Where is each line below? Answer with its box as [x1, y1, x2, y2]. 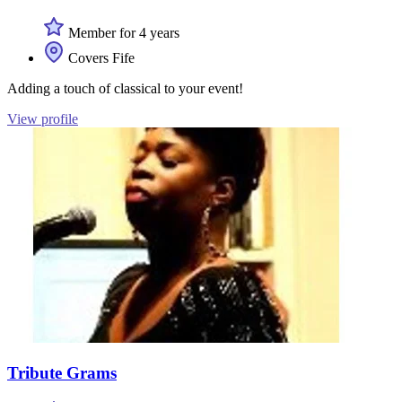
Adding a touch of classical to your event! [7, 81, 243, 97]
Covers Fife [65, 50, 135, 66]
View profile [7, 111, 78, 127]
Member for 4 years [65, 25, 179, 41]
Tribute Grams [7, 363, 117, 383]
